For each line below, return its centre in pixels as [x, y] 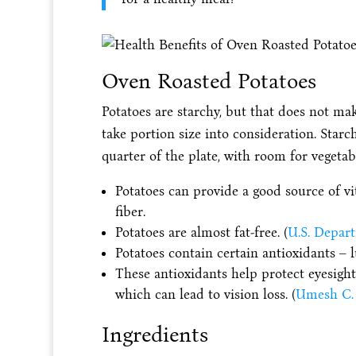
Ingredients [155, 334]
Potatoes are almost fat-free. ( [201, 232]
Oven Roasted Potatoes [209, 81]
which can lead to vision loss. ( [205, 294]
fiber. [130, 211]
